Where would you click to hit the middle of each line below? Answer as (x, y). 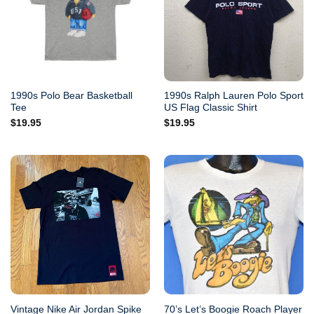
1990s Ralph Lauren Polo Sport (233, 96)
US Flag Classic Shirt (210, 108)
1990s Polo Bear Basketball (71, 96)
